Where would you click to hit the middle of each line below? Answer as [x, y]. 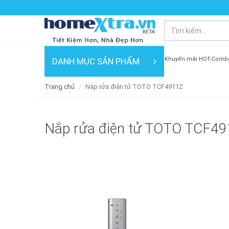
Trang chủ [60, 87]
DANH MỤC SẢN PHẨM [96, 61]
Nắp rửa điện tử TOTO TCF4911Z [134, 87]
